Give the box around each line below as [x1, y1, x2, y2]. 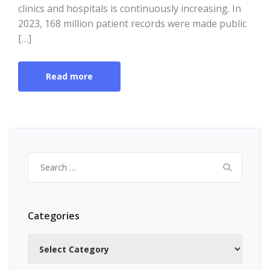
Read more [46, 71, 93, 83]
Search [27, 153, 57, 165]
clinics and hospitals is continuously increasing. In [18, 2, 241, 16]
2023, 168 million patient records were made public [18, 17, 246, 31]
